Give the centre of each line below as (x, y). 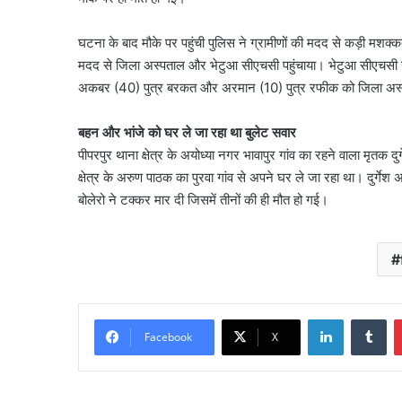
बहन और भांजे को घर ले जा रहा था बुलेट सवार (187, 133)
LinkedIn (366, 319)
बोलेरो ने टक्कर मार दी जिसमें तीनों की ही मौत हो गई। (203, 200)
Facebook (168, 337)
